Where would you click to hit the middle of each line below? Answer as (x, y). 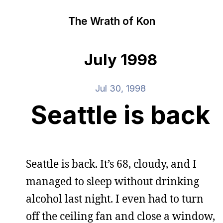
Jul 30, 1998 (120, 88)
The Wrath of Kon (111, 21)
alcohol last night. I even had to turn (115, 199)
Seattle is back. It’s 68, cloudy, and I (111, 164)
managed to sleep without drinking (112, 181)
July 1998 (120, 60)
